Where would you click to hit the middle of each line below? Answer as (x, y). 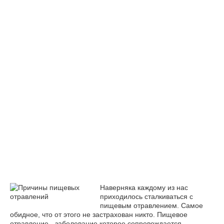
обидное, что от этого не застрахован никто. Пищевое (99, 214)
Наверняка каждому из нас (144, 187)
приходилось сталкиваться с (146, 196)
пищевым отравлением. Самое (151, 205)
